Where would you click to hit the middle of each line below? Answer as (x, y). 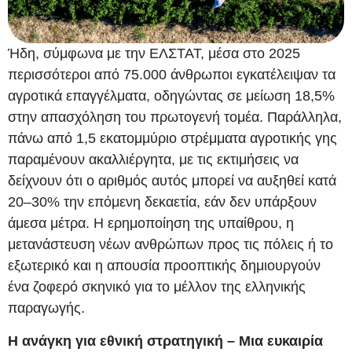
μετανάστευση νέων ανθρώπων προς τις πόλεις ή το (170, 245)
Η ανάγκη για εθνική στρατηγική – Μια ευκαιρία (165, 341)
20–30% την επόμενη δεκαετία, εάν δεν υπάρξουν (162, 202)
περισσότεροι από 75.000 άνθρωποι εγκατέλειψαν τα (172, 75)
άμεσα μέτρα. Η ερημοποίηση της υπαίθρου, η (151, 224)
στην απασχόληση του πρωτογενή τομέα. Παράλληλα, (175, 117)
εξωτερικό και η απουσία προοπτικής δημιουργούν (164, 266)
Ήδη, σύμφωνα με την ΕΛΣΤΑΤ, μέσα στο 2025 (154, 54)
